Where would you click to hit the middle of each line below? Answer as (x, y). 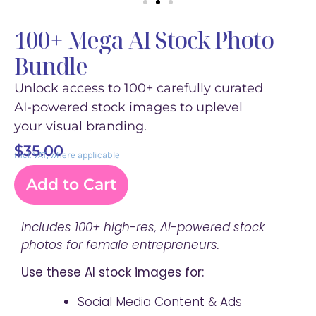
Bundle (51, 66)
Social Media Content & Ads (160, 302)
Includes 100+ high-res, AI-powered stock (143, 227)
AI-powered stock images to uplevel (128, 108)
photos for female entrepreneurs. (120, 244)
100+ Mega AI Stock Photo (144, 40)
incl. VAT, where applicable (67, 155)
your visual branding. (80, 127)
